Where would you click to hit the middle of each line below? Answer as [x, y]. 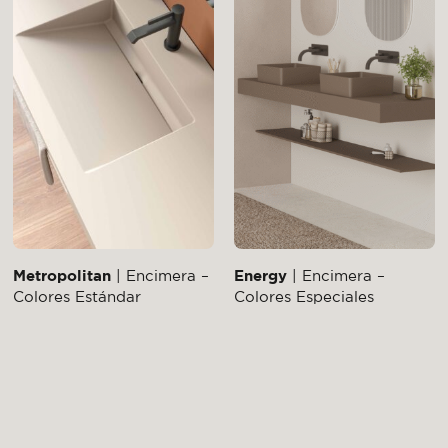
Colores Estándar [77, 296]
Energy [260, 275]
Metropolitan [62, 275]
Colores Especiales [304, 296]
